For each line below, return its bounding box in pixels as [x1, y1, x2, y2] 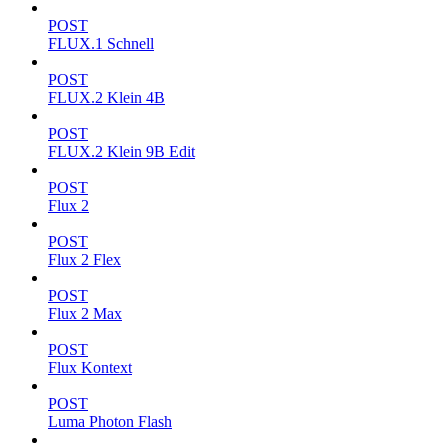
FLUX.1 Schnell [48, 35, 154, 53]
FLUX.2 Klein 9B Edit [48, 143, 195, 161]
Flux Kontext [48, 359, 132, 377]
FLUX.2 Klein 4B [48, 89, 165, 107]
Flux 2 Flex [48, 251, 121, 269]
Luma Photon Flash [48, 413, 172, 431]
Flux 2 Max [48, 305, 122, 323]
